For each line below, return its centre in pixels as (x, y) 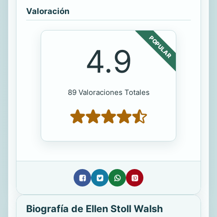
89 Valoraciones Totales (108, 93)
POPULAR (160, 47)
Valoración (48, 11)
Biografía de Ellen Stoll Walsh (94, 209)
